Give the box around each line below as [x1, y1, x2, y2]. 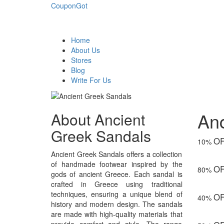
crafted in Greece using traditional [51, 179, 182, 189]
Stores [71, 55, 91, 65]
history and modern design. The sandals [51, 199, 182, 209]
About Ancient [51, 108, 145, 130]
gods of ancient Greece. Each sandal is [51, 169, 182, 179]
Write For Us [71, 75, 111, 85]
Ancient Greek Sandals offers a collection [51, 149, 182, 159]
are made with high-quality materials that [51, 209, 182, 219]
